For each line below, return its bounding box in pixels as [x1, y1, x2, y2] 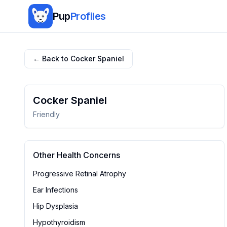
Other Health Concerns [33, 150, 120, 160]
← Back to [33, 54, 70, 63]
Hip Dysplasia [33, 202, 78, 210]
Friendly [33, 110, 60, 119]
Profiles [70, 10, 106, 22]
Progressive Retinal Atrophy [33, 169, 126, 178]
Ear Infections [33, 185, 78, 194]
